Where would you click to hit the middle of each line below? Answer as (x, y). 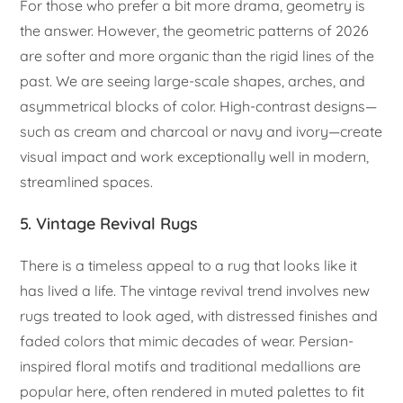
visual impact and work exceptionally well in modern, (195, 157)
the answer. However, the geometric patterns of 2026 (195, 31)
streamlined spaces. (87, 182)
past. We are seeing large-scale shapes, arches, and (193, 81)
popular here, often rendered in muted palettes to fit (193, 392)
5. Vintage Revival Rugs (109, 224)
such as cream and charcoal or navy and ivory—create (201, 132)
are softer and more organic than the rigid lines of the (197, 56)
